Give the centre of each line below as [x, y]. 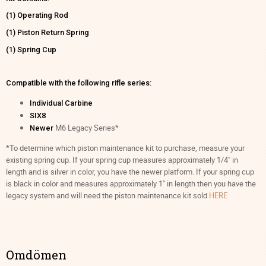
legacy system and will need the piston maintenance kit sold [107, 195]
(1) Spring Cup [32, 49]
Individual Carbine [61, 103]
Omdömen [36, 254]
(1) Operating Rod [37, 15]
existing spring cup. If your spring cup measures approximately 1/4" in [122, 159]
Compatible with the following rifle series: [79, 83]
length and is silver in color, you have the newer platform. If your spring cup [130, 171]
